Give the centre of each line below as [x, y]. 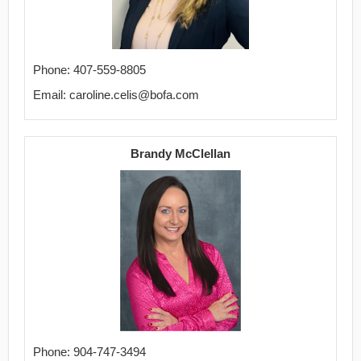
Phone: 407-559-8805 [89, 70]
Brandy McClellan [180, 154]
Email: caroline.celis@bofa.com [116, 95]
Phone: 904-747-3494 [89, 352]
